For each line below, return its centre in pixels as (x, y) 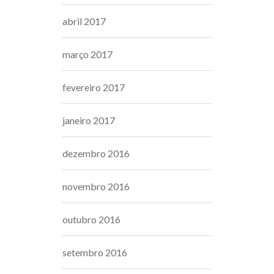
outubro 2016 (91, 219)
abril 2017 (84, 21)
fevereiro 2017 (94, 87)
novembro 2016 (96, 186)
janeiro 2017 (89, 120)
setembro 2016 (95, 252)
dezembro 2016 (96, 153)
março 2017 (87, 54)
